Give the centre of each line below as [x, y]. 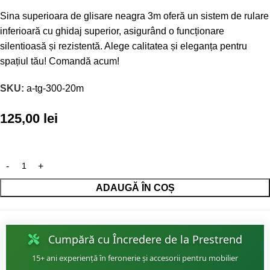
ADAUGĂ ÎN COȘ [135, 188]
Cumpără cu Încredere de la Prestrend [143, 240]
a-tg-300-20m [55, 89]
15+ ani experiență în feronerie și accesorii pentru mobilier [135, 258]
